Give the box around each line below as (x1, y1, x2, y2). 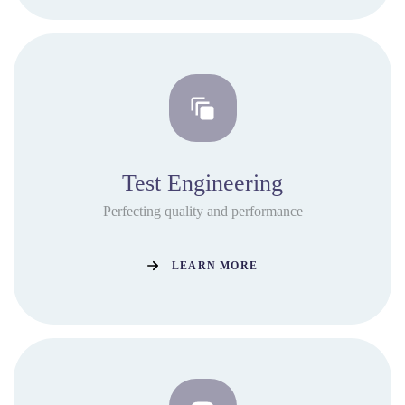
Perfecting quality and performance (102, 203, 303, 220)
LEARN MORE (172, 259, 258, 272)
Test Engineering (122, 170, 283, 197)
